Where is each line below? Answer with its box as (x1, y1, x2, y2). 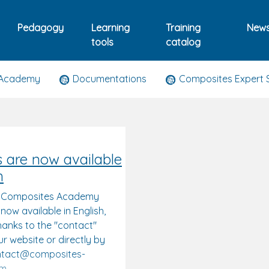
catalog (165, 36, 201, 48)
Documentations (70, 73, 147, 85)
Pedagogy (17, 22, 64, 34)
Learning (91, 22, 130, 34)
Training (165, 22, 201, 34)
